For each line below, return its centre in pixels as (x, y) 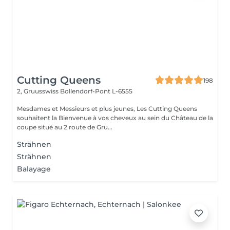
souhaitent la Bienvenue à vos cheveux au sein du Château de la (115, 118)
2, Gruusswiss (39, 91)
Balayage (34, 169)
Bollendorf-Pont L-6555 (96, 91)
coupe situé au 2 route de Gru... (65, 127)
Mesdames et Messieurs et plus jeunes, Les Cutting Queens (77, 109)
